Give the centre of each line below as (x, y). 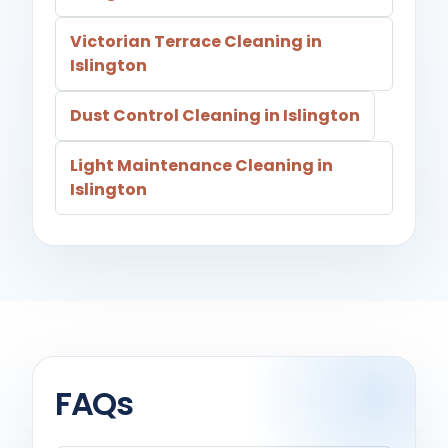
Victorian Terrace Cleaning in (196, 41)
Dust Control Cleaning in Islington (215, 115)
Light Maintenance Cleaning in (201, 165)
